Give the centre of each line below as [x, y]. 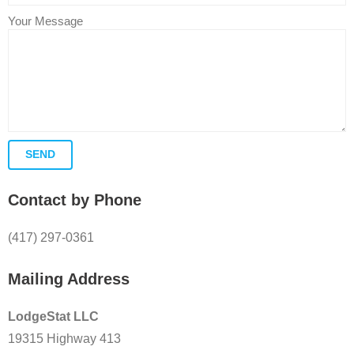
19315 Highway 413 [64, 339]
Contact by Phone [75, 200]
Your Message [45, 21]
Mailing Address [69, 279]
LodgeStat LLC [53, 316]
